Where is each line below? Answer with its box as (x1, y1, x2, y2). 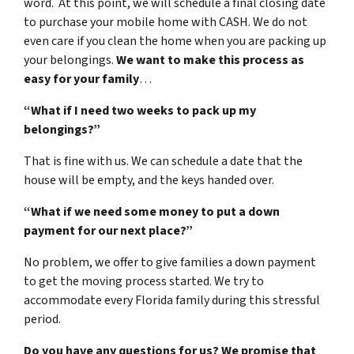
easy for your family (24, 70, 139, 88)
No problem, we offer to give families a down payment (24, 253, 316, 271)
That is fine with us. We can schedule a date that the (24, 152, 303, 170)
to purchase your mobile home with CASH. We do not (24, 13, 307, 31)
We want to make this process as (116, 51, 304, 69)
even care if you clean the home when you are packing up (24, 32, 326, 50)
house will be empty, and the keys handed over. (24, 171, 274, 189)
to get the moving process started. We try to (24, 272, 264, 290)
